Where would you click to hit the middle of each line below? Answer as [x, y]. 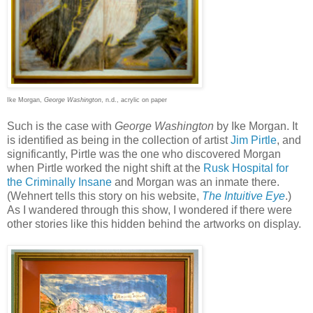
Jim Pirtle [252, 140]
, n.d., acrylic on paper [134, 100]
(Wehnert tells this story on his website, [104, 196]
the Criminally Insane [61, 182]
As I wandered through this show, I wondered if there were [150, 210]
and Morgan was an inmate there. [197, 182]
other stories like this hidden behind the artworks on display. [154, 224]
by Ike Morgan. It [256, 126]
